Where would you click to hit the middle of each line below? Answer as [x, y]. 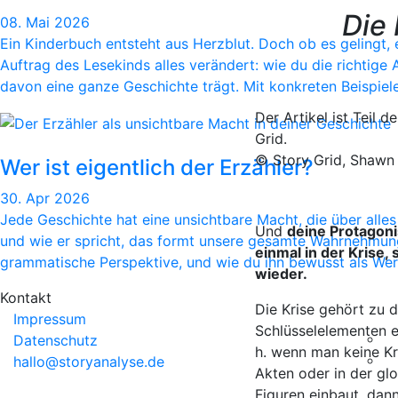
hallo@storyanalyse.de [89, 361]
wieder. [281, 274]
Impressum [50, 318]
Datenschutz [56, 340]
